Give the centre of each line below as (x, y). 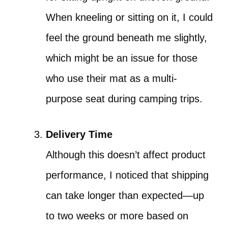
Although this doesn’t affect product (126, 155)
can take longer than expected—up (125, 195)
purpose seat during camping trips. (124, 99)
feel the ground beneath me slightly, (126, 38)
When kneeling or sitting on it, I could (129, 17)
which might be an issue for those (122, 58)
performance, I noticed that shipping (127, 175)
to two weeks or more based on (117, 216)
